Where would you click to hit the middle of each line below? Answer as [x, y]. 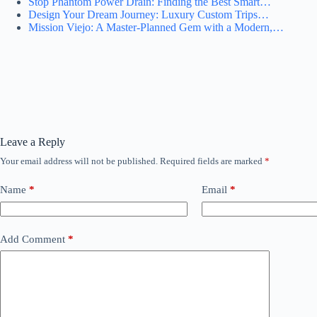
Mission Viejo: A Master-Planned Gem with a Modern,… [156, 28]
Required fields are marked [212, 161]
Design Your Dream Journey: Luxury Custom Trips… [149, 15]
